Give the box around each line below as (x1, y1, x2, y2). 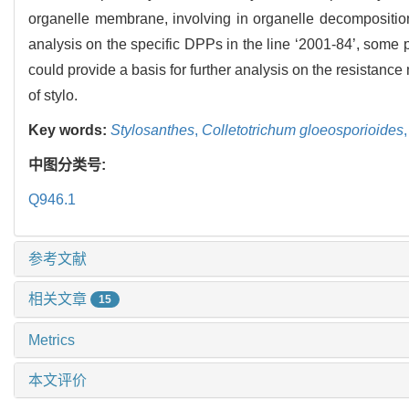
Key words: (28, 121, 110, 138)
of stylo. (28, 87, 78, 103)
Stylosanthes (110, 121, 194, 138)
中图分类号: (28, 156, 110, 173)
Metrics (28, 332, 75, 349)
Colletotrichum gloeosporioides (202, 121, 404, 138)
